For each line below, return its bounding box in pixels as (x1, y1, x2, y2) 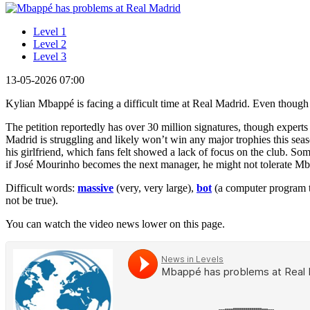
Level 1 (33, 25, 66, 37)
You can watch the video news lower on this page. (6, 217, 225, 230)
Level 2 (33, 37, 66, 50)
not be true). (6, 194, 58, 206)
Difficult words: (6, 181, 77, 194)
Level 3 (33, 50, 66, 62)
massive (77, 181, 113, 194)
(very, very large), (113, 181, 197, 194)
